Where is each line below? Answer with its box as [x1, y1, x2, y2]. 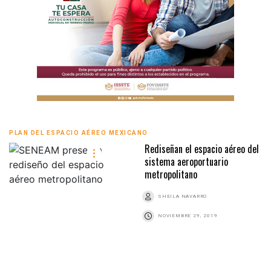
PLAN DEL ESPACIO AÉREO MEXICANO [9, 129, 148, 136]
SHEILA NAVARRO [158, 193, 207, 199]
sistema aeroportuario [145, 154, 228, 169]
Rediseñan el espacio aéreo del [145, 141, 259, 156]
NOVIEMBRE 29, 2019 [158, 212, 218, 218]
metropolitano [145, 166, 197, 181]
